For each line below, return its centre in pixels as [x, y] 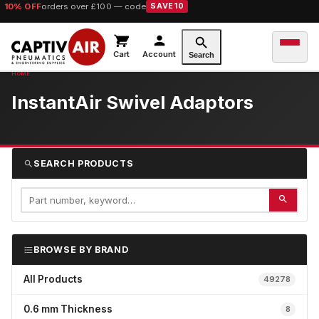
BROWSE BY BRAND [81, 250]
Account [159, 54]
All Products [53, 279]
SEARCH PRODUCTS [84, 163]
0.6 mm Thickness [68, 309]
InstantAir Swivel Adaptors [132, 102]
